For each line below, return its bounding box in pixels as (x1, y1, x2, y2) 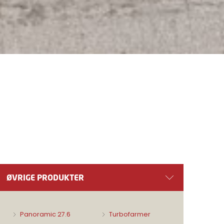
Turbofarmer (107, 209, 151, 218)
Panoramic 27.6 (18, 209, 71, 218)
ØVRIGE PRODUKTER (6, 171, 84, 183)
